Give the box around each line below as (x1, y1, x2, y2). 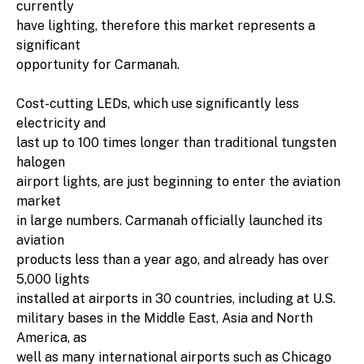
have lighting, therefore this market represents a (16, 17, 315, 33)
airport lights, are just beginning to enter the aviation (16, 173, 340, 189)
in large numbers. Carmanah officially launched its (16, 212, 323, 228)
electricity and (16, 115, 106, 131)
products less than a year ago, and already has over (16, 251, 329, 267)
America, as (16, 329, 87, 345)
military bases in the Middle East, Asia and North (16, 310, 313, 326)
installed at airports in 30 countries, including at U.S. (16, 290, 336, 306)
